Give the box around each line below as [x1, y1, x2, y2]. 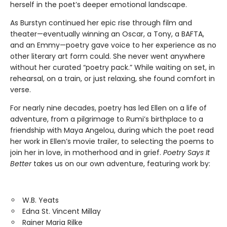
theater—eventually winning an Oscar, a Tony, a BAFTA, [10, 28, 204, 39]
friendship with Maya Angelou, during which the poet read [10, 125, 214, 135]
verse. [10, 84, 31, 95]
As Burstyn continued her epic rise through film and [10, 17, 192, 28]
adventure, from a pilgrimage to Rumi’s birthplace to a [10, 113, 203, 124]
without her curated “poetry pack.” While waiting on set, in [10, 62, 215, 72]
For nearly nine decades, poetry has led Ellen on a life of [10, 102, 207, 113]
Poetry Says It [163, 147, 210, 158]
